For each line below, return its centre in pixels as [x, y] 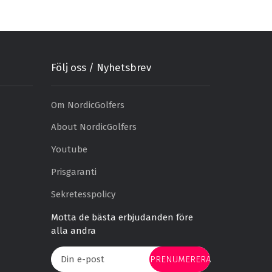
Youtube [69, 150]
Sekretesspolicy [83, 194]
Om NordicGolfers [87, 105]
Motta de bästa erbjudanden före [122, 218]
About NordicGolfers [93, 127]
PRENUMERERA [180, 260]
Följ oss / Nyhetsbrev [101, 68]
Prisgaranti [73, 172]
